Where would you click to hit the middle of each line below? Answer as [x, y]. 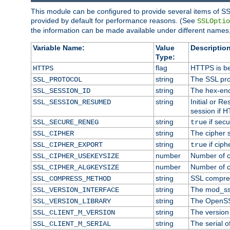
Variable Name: [59, 47]
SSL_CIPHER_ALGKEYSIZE [76, 167]
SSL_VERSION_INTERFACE [76, 190]
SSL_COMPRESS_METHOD [72, 178]
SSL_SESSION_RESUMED [72, 102]
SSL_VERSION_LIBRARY [72, 201]
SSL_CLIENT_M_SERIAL [72, 224]
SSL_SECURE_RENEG [65, 122]
